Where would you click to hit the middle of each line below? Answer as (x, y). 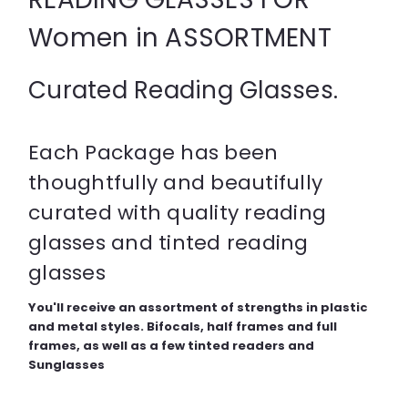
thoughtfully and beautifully (175, 183)
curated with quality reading (177, 213)
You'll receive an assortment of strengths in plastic (198, 308)
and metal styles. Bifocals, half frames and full (183, 327)
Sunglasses (66, 365)
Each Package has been (153, 153)
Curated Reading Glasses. (187, 91)
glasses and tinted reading (168, 243)
